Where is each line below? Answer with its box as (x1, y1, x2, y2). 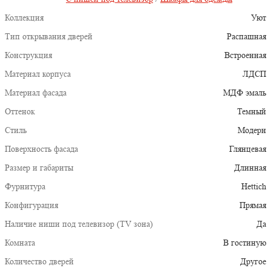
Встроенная (224, 50, 266, 60)
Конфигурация (5, 200, 58, 211)
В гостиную (223, 238, 266, 248)
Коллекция (5, 13, 44, 23)
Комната (5, 238, 35, 248)
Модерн (238, 125, 266, 135)
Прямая (240, 200, 266, 211)
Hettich (241, 181, 266, 192)
